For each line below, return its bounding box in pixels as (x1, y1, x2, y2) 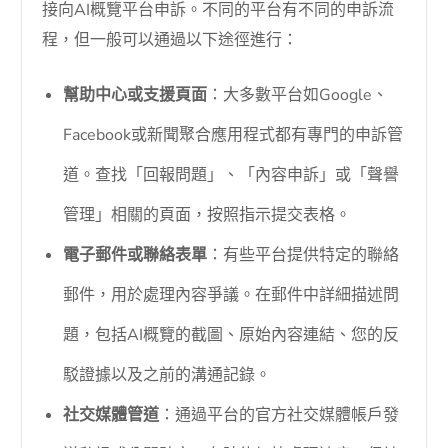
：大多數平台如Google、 (207, 83, 389, 106)
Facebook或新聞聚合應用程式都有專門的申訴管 (63, 123, 404, 146)
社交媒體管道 (63, 403, 160, 426)
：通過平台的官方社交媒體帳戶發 (159, 403, 400, 426)
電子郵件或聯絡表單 (63, 243, 208, 266)
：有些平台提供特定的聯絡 (207, 243, 400, 266)
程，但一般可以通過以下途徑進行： (42, 28, 299, 51)
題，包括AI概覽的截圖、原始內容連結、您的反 (63, 323, 400, 346)
